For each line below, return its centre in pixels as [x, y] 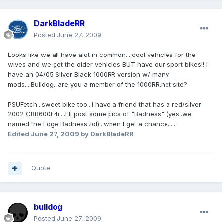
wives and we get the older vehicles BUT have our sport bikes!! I [108, 65]
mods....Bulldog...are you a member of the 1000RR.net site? [98, 84]
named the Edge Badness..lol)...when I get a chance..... [92, 124]
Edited [19, 134]
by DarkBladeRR [107, 134]
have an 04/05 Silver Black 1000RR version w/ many [88, 75]
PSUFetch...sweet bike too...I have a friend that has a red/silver [105, 104]
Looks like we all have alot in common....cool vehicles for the [102, 55]
